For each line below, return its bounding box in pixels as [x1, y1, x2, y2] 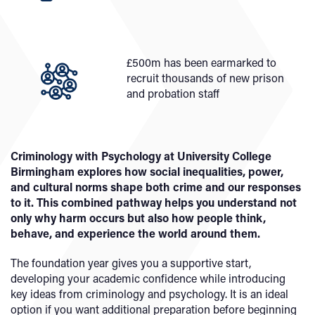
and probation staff [127, 86, 220, 101]
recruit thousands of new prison [127, 70, 285, 86]
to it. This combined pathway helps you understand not [11, 195, 297, 210]
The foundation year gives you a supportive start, [11, 255, 251, 271]
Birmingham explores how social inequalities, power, [11, 164, 283, 179]
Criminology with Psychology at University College [11, 148, 271, 164]
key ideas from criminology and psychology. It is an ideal [11, 286, 288, 302]
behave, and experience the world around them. [11, 226, 260, 241]
